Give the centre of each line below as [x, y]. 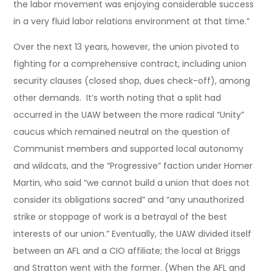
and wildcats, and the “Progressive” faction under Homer [133, 165]
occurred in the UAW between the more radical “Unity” [129, 114]
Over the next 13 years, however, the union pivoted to [127, 46]
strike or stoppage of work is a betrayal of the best [121, 216]
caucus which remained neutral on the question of [122, 131]
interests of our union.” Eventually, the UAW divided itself [133, 233]
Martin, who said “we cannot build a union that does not [132, 182]
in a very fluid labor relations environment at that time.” [132, 21]
